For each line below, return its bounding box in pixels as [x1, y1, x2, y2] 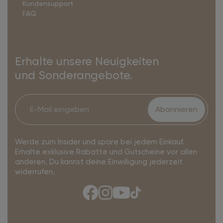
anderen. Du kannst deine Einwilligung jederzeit [15, 157, 183, 167]
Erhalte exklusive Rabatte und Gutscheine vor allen [15, 147, 197, 157]
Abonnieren [155, 105, 198, 114]
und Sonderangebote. [15, 68, 132, 83]
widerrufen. [15, 167, 55, 177]
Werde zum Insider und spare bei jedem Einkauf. [15, 137, 185, 147]
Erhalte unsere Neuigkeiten [15, 54, 159, 69]
